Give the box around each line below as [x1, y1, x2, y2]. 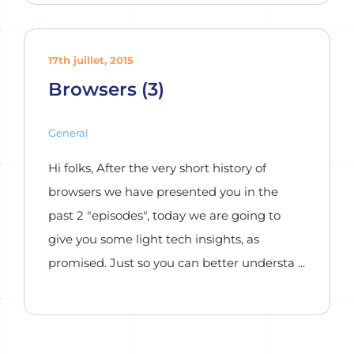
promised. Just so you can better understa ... [48, 255, 305, 270]
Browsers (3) [48, 77, 164, 100]
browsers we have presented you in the [48, 184, 278, 199]
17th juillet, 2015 [48, 54, 134, 66]
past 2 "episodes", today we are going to [48, 208, 281, 223]
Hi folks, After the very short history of [48, 160, 266, 175]
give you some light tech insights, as [48, 232, 259, 247]
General [48, 126, 88, 139]
